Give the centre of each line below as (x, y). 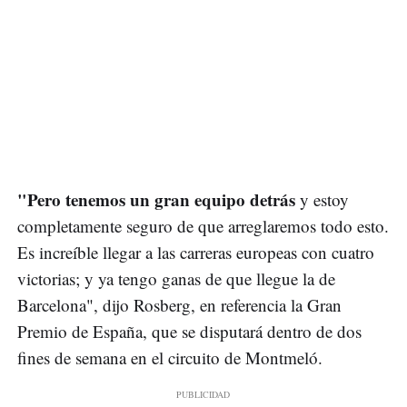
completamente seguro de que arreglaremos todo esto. (203, 226)
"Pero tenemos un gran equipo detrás (156, 200)
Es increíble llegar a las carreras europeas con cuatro (196, 253)
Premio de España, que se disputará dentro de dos (189, 332)
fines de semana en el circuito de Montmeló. (170, 358)
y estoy (322, 200)
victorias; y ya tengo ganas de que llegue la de (176, 279)
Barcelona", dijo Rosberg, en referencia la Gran (179, 305)
